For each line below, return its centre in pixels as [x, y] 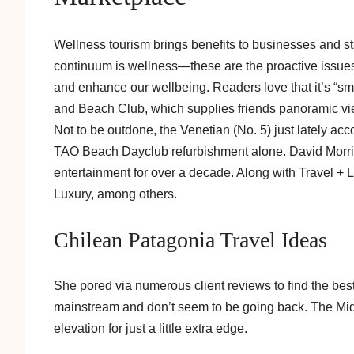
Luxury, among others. [115, 193]
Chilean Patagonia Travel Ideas [190, 239]
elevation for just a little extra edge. [151, 328]
